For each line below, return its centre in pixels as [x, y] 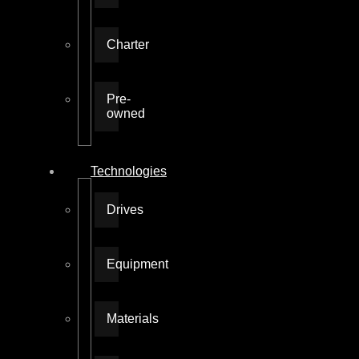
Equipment [137, 264]
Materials [133, 318]
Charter [128, 44]
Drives [125, 209]
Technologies [129, 171]
